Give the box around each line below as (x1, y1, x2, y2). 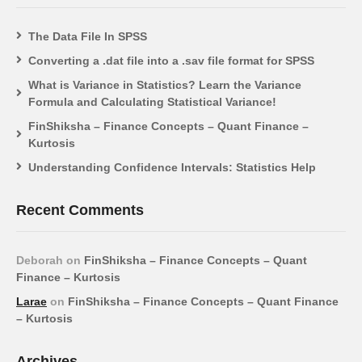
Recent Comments (16, 201, 144, 218)
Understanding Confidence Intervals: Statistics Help (28, 160, 316, 174)
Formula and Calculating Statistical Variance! (28, 95, 276, 108)
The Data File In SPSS (28, 29, 147, 43)
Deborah (16, 253, 63, 267)
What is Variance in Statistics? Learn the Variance (28, 78, 301, 91)
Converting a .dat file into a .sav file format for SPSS (28, 53, 314, 67)
